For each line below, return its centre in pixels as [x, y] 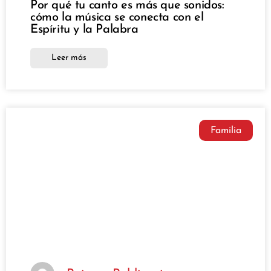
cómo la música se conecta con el [117, 18]
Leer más [69, 58]
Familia [226, 130]
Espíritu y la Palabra [84, 30]
